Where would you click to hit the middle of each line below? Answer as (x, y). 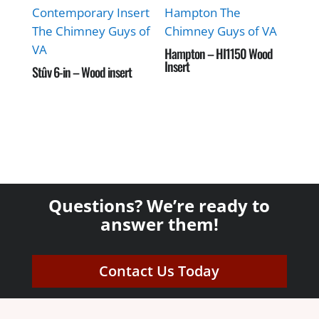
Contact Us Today (159, 271)
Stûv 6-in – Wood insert (82, 72)
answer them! (159, 224)
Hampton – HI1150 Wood (219, 54)
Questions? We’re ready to (159, 205)
